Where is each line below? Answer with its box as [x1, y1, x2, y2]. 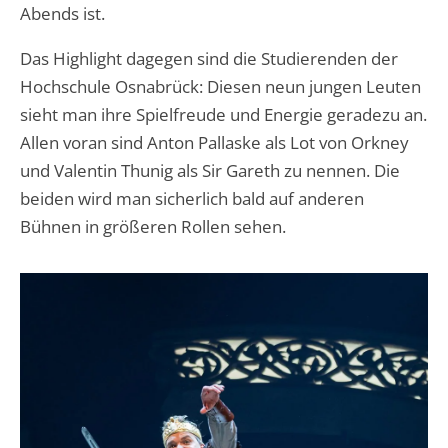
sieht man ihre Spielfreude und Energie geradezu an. [20, 102, 427, 126]
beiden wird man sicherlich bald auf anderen [20, 186, 364, 210]
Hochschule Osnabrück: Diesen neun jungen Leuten [20, 74, 421, 98]
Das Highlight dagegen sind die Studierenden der [20, 46, 398, 70]
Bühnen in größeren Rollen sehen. [20, 214, 286, 238]
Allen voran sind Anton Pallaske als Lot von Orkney [20, 130, 409, 154]
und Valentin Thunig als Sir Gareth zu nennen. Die [20, 158, 400, 182]
